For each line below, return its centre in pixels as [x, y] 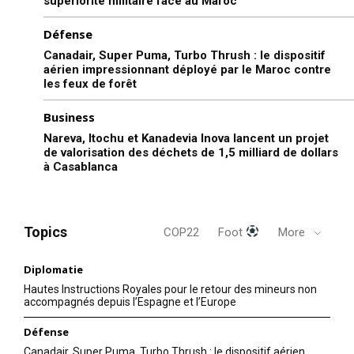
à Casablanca [81, 166]
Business [69, 117]
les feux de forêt [90, 83]
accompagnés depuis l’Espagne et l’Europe [130, 301]
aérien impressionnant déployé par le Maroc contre [187, 69]
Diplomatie [53, 269]
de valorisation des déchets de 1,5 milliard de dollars [191, 152]
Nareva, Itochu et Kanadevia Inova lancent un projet [186, 138]
